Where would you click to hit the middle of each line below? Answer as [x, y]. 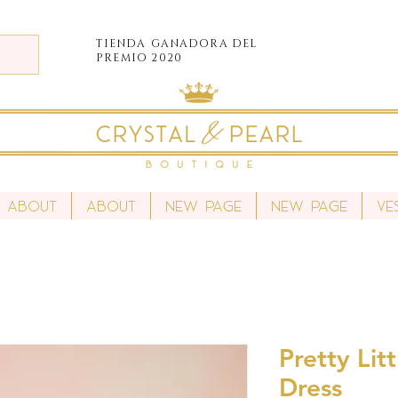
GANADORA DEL [204, 44]
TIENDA [121, 44]
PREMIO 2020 [139, 58]
